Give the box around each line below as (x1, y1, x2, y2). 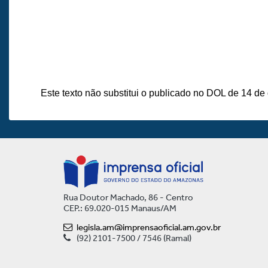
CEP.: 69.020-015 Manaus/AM (63, 202, 176, 214)
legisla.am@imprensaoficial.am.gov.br (76, 221, 221, 233)
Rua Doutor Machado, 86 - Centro (63, 191, 193, 203)
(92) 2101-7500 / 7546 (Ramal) (76, 232, 191, 243)
